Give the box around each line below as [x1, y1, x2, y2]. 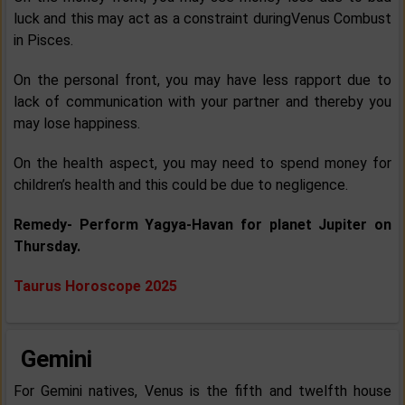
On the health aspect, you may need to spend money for [14, 155, 391, 173]
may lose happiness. [14, 115, 140, 133]
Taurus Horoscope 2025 [14, 278, 177, 296]
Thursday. [14, 238, 80, 256]
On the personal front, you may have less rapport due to [14, 71, 391, 89]
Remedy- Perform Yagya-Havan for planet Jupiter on [14, 216, 391, 234]
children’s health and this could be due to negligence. [14, 176, 348, 194]
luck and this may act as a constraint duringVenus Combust [14, 10, 391, 28]
